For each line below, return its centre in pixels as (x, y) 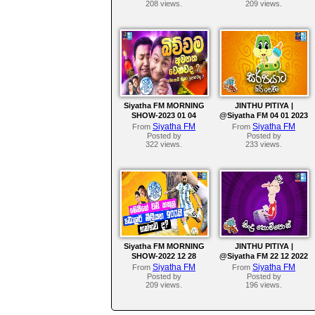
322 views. (164, 144)
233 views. (264, 144)
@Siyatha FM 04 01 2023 (264, 116)
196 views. (264, 285)
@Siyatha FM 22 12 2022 (264, 256)
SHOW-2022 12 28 (164, 256)
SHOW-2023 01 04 (164, 116)
